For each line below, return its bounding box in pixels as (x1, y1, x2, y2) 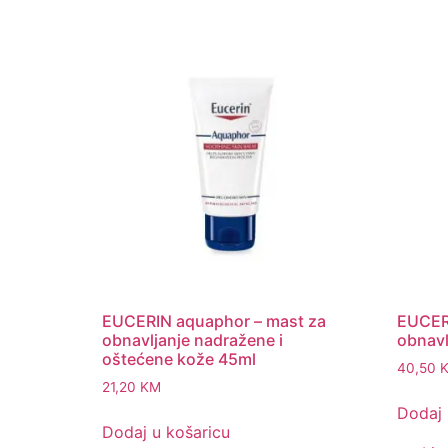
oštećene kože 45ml (102, 348, 256, 369)
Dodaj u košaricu (102, 421, 230, 442)
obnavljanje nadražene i (102, 329, 283, 350)
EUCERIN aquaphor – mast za (102, 310, 326, 331)
